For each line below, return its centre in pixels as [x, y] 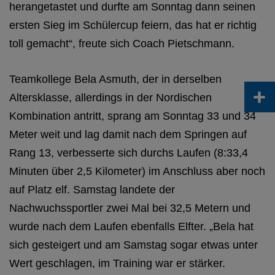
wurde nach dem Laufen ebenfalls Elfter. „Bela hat [131, 227]
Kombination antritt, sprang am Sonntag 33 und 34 [133, 116]
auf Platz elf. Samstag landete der [92, 190]
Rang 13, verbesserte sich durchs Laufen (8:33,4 [129, 153]
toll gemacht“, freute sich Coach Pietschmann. [122, 44]
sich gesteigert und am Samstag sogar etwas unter [134, 245]
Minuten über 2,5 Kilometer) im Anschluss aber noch [137, 171]
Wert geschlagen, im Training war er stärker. [119, 263]
